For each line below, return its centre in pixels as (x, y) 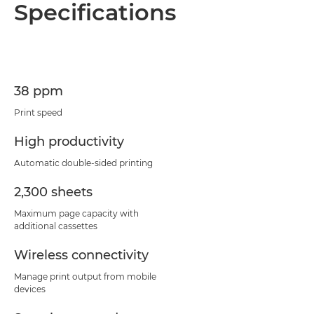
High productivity (69, 141)
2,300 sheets (53, 192)
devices (30, 289)
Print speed (38, 112)
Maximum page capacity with (76, 213)
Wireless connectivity (81, 255)
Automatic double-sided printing (83, 163)
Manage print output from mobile (85, 276)
